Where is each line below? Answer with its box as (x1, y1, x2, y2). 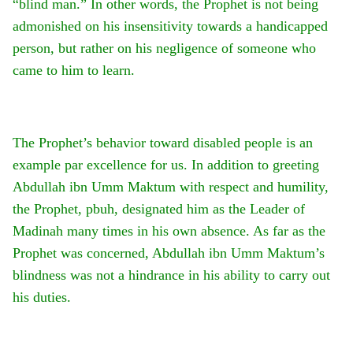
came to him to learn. (13, 62, 135, 79)
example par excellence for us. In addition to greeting (13, 157, 319, 173)
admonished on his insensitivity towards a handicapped (13, 18, 328, 35)
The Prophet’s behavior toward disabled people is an (13, 135, 313, 151)
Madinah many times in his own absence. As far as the (13, 223, 325, 240)
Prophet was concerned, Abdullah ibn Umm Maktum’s (13, 245, 325, 262)
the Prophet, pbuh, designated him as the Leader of (13, 201, 305, 217)
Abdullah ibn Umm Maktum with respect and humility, (13, 179, 329, 195)
